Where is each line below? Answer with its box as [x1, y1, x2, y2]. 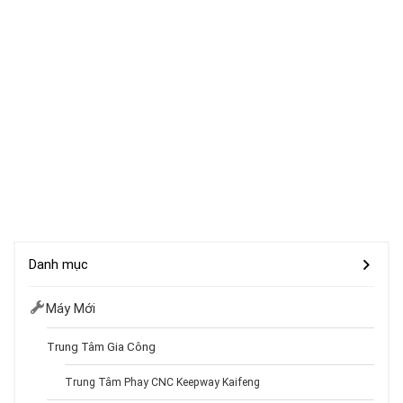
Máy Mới [46, 300, 95, 317]
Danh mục [29, 255, 88, 273]
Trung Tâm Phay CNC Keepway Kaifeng [65, 375, 260, 389]
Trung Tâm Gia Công [47, 338, 156, 354]
